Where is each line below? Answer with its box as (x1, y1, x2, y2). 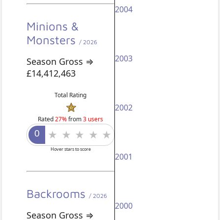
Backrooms (27, 187, 89, 200)
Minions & (27, 19, 79, 33)
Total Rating (55, 90, 87, 99)
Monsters (27, 32, 80, 47)
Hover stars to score (50, 146, 91, 152)
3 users (83, 115, 104, 123)
